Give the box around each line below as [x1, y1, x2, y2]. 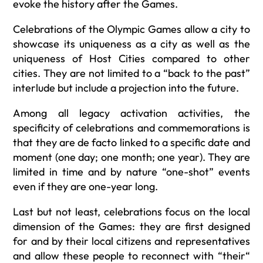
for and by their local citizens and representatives [13, 234, 250, 248]
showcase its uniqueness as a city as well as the [13, 37, 250, 51]
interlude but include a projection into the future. [13, 81, 240, 95]
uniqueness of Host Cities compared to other [13, 52, 250, 66]
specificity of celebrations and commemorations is [13, 121, 250, 135]
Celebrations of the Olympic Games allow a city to [13, 22, 250, 36]
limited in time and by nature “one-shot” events [13, 165, 250, 179]
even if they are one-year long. [13, 180, 159, 194]
